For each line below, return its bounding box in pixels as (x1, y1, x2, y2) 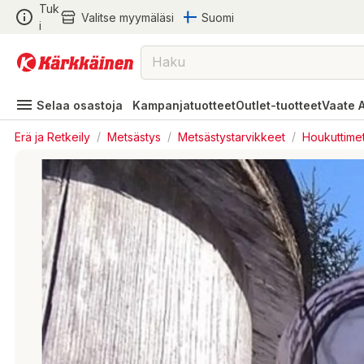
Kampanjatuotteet (132, 97, 236, 112)
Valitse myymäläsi (80, 10, 174, 24)
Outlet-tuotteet (236, 97, 322, 112)
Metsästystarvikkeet (178, 129, 285, 143)
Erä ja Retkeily (15, 129, 90, 143)
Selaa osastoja (37, 97, 123, 112)
